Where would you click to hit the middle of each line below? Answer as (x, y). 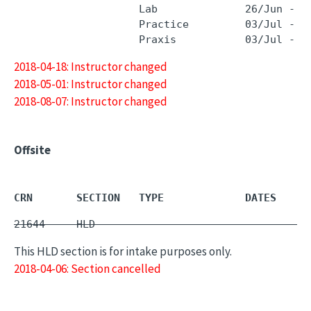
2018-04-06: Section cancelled (87, 269)
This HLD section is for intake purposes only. (123, 251)
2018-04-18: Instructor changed (91, 67)
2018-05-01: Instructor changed (91, 84)
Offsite (32, 150)
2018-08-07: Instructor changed (91, 101)
